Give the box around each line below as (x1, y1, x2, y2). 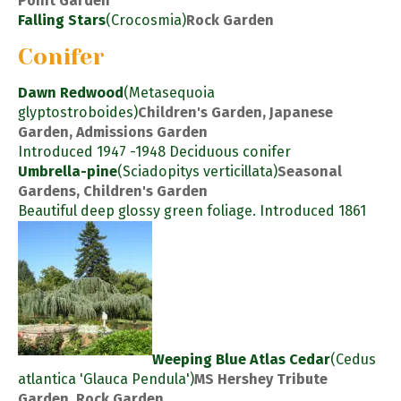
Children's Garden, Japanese (138, 103, 333, 121)
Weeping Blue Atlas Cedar (152, 350, 330, 368)
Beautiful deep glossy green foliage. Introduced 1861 (18, 201, 366, 219)
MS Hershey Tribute (194, 370, 328, 388)
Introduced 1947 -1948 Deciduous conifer (18, 142, 291, 160)
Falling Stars (18, 11, 106, 29)
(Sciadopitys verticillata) (117, 162, 277, 180)
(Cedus (330, 350, 376, 368)
